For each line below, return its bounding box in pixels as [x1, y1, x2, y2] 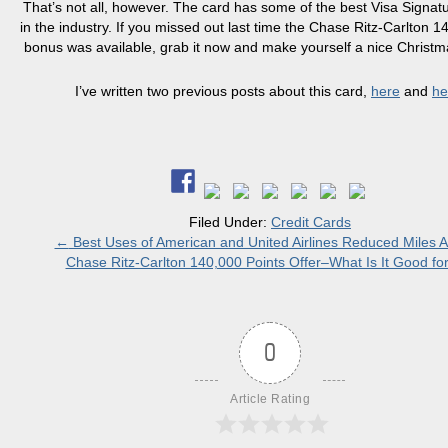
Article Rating [230, 392, 310, 406]
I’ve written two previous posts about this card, [75, 83, 371, 99]
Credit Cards [271, 214, 351, 230]
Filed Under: [189, 214, 271, 230]
